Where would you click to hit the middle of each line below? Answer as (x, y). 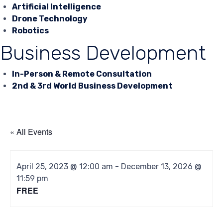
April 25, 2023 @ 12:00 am (65, 166)
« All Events (31, 131)
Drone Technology (50, 19)
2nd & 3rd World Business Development (92, 86)
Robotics (30, 31)
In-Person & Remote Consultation (82, 74)
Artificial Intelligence (56, 7)
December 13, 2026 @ (162, 166)
